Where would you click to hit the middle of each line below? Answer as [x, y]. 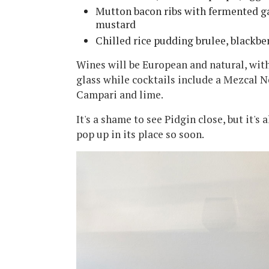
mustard [116, 25]
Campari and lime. [121, 95]
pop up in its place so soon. [141, 134]
